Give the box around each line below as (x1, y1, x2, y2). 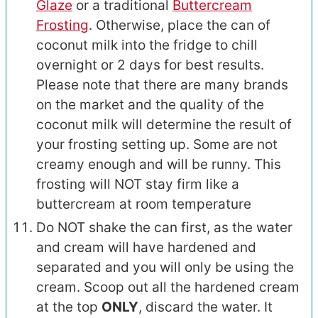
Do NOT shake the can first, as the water (36, 219, 292, 236)
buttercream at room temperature (36, 195, 251, 212)
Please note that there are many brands (36, 76, 288, 93)
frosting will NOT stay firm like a (36, 175, 239, 192)
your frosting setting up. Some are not (36, 136, 278, 153)
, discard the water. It (138, 298, 273, 315)
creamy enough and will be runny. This (36, 155, 281, 172)
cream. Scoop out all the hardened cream (36, 278, 300, 295)
